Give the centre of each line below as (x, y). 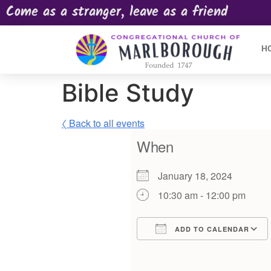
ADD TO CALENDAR (211, 229)
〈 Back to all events (103, 123)
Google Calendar (224, 251)
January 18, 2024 (200, 176)
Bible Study (128, 93)
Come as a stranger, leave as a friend (117, 12)
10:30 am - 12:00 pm (202, 195)
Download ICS (189, 251)
